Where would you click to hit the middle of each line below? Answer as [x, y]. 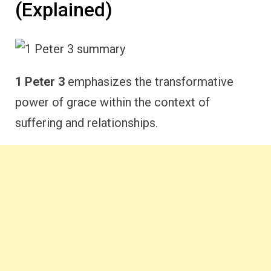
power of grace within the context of [113, 102]
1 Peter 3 [40, 81]
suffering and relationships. [87, 122]
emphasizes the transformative [149, 81]
